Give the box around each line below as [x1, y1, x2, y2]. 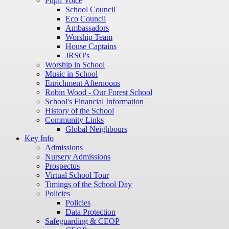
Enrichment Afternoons [45, 79, 120, 88]
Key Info [25, 134, 54, 143]
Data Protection [65, 208, 116, 217]
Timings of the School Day [45, 180, 132, 189]
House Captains [65, 42, 117, 51]
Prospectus [45, 162, 80, 171]
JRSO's [65, 51, 89, 60]
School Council [65, 5, 116, 14]
